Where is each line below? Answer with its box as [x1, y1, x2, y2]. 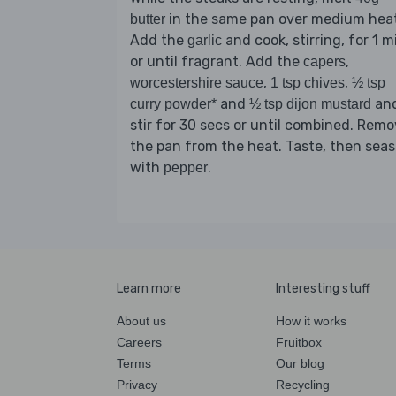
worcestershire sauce [130, 74, 263, 90]
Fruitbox [276, 334, 322, 349]
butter [130, 11, 165, 27]
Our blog [276, 355, 324, 370]
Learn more [117, 280, 181, 296]
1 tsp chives [270, 74, 345, 90]
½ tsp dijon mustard [249, 95, 371, 111]
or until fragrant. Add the [130, 52, 303, 70]
